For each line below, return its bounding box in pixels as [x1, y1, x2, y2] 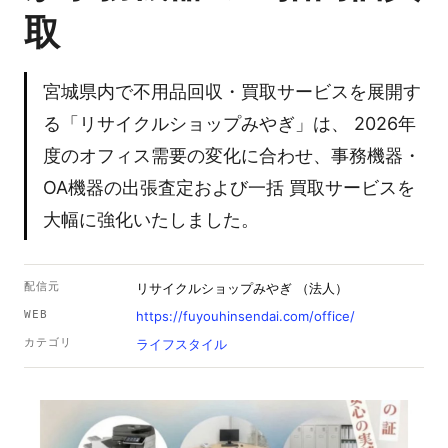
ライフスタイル [136, 336, 227, 352]
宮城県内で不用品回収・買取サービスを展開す [43, 81, 421, 102]
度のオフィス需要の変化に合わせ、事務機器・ [43, 145, 421, 166]
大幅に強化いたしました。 [43, 209, 259, 230]
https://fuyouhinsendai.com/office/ [136, 308, 355, 324]
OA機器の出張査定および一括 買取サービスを [43, 177, 415, 198]
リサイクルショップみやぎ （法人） [136, 280, 348, 296]
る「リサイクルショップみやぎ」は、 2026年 [43, 113, 416, 134]
